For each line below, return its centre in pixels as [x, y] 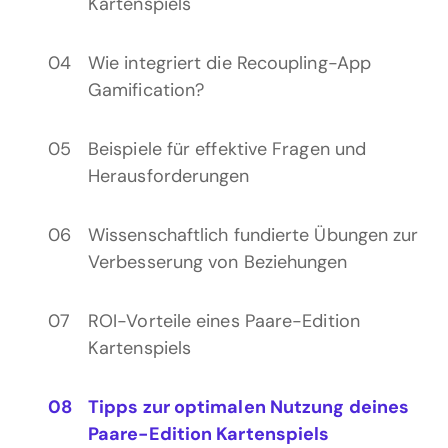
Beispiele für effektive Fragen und [227, 149]
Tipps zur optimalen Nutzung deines [249, 407]
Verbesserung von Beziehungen [218, 262]
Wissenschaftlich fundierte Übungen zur [253, 235]
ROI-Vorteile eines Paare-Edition [224, 321]
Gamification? [146, 90]
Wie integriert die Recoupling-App [229, 63]
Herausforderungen [169, 176]
